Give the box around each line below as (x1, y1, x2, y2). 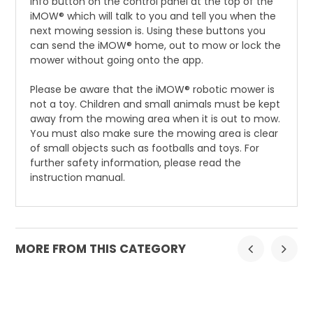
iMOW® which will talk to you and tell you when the (30, 9, 277, 24)
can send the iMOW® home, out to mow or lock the (30, 38, 282, 53)
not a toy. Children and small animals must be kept (30, 97, 281, 112)
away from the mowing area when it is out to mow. (30, 112, 281, 126)
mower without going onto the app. (30, 53, 204, 68)
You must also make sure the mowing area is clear (30, 126, 279, 141)
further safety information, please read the (30, 156, 242, 170)
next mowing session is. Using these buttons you (30, 24, 266, 38)
